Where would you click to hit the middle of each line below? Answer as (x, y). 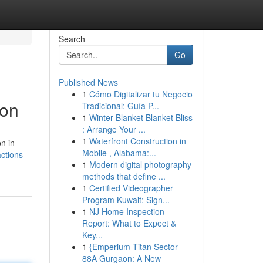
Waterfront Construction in (137, 141)
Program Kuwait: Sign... (126, 200)
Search (72, 39)
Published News (88, 82)
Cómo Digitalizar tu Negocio (141, 94)
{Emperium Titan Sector (133, 247)
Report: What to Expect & (129, 223)
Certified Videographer (131, 188)
